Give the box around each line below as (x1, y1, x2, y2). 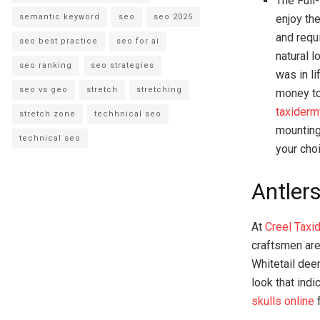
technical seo (19, 134, 81, 143)
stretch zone (19, 109, 76, 119)
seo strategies (91, 61, 154, 70)
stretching (136, 85, 182, 94)
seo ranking (19, 61, 72, 70)
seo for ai (116, 36, 159, 46)
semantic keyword (19, 12, 100, 21)
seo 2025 (154, 12, 193, 21)
